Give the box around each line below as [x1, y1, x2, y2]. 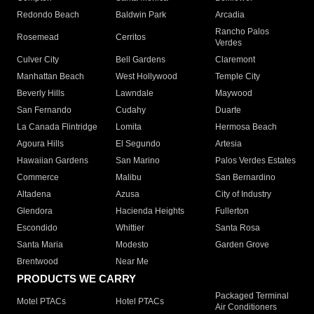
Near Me [116, 257, 149, 267]
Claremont [214, 55, 255, 65]
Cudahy [116, 105, 146, 116]
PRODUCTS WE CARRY [17, 273, 136, 285]
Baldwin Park [116, 10, 167, 20]
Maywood [214, 88, 252, 99]
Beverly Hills [17, 88, 64, 99]
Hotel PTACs [116, 296, 165, 307]
